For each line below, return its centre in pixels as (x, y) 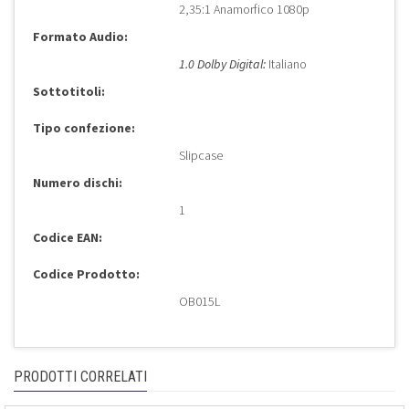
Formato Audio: (80, 37)
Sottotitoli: (69, 92)
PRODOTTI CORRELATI (80, 377)
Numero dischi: (78, 183)
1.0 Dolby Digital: (222, 64)
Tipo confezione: (84, 128)
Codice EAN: (68, 238)
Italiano (286, 64)
